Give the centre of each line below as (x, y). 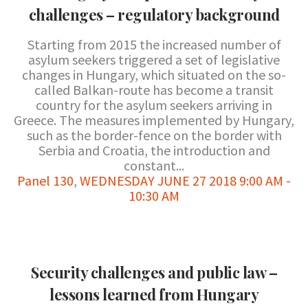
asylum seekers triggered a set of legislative (154, 59)
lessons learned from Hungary (154, 294)
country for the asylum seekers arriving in (154, 105)
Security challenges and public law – (154, 272)
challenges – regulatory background (154, 14)
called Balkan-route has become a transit (154, 90)
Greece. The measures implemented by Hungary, (154, 120)
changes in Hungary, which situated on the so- (154, 75)
